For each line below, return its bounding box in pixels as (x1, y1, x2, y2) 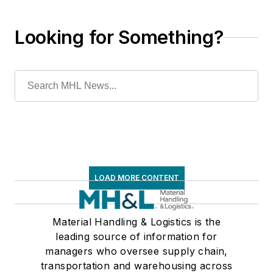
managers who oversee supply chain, (45, 245, 228, 258)
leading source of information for (55, 230, 218, 243)
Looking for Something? (15, 26, 224, 49)
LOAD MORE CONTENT (94, 173, 179, 183)
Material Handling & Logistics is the (52, 216, 221, 229)
